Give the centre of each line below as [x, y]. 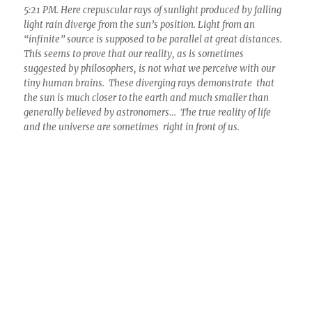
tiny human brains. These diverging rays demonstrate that [149, 84]
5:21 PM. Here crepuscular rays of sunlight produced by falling [153, 10]
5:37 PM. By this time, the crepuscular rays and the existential [153, 303]
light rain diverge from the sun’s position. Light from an [140, 25]
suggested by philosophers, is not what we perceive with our [150, 69]
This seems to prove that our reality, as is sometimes [134, 54]
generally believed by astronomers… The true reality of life [148, 113]
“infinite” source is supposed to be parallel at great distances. [153, 40]
